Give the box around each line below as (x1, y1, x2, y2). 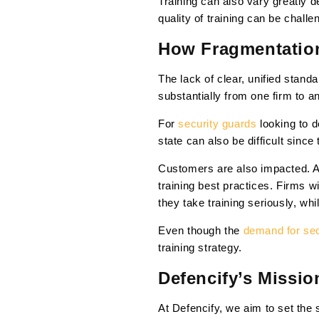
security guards (178, 117, 257, 130)
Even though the (158, 224, 240, 237)
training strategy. (158, 241, 242, 254)
